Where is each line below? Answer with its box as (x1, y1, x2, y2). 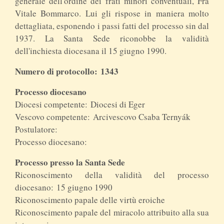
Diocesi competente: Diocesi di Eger (15, 98, 145, 110)
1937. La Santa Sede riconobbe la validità (15, 32, 209, 44)
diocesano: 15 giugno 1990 (15, 181, 112, 193)
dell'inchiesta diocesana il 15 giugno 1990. (15, 44, 166, 56)
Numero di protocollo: (15, 64, 100, 77)
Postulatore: (15, 123, 57, 135)
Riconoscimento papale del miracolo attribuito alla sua (15, 206, 209, 218)
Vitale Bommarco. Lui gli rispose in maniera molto (15, 7, 209, 19)
